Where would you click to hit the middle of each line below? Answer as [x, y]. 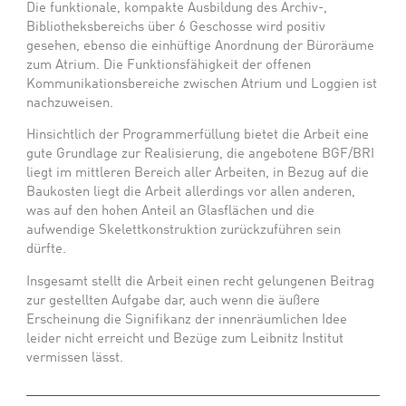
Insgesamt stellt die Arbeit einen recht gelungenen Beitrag [201, 282]
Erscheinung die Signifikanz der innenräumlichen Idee [187, 320]
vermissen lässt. [75, 358]
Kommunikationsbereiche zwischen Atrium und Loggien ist [202, 84]
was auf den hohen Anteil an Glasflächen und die [171, 212]
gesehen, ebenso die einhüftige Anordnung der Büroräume [201, 46]
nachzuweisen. [70, 103]
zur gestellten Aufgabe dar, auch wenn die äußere [174, 301]
